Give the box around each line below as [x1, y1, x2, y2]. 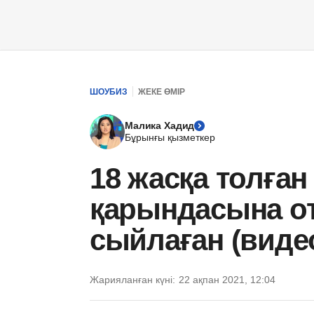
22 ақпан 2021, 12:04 [179, 274, 275, 285]
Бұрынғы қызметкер [125, 132, 215, 143]
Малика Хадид [125, 120, 195, 131]
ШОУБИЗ [90, 86, 128, 97]
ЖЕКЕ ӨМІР [138, 86, 185, 97]
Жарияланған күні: [90, 274, 175, 285]
